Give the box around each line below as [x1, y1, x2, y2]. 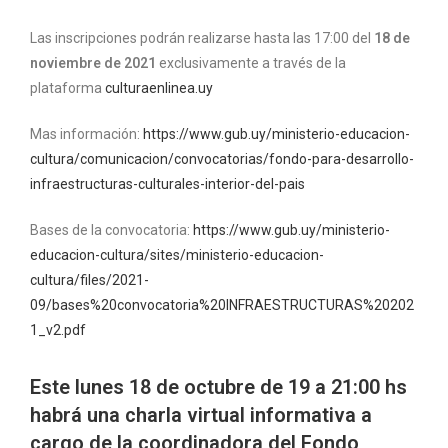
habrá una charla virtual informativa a [30, 403, 372, 428]
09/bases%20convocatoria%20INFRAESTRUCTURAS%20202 [30, 297, 414, 314]
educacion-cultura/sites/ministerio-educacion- [30, 247, 324, 264]
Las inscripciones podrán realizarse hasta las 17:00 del [30, 30, 374, 47]
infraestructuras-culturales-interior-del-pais [30, 176, 305, 193]
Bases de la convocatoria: [30, 222, 193, 239]
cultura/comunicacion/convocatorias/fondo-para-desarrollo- [30, 151, 414, 168]
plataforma [30, 80, 105, 97]
